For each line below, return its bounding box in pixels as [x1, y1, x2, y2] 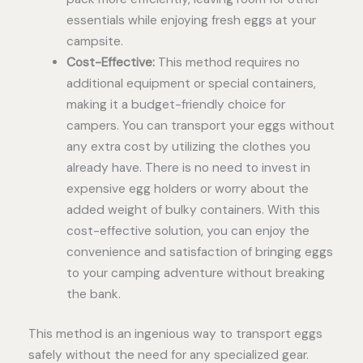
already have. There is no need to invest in [66, 159, 310, 176]
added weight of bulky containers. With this [66, 201, 320, 218]
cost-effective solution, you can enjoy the [66, 222, 310, 239]
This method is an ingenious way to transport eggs [28, 325, 322, 342]
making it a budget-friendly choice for [66, 96, 285, 113]
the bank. [66, 285, 121, 302]
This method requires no [154, 53, 300, 70]
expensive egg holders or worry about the [66, 180, 309, 197]
